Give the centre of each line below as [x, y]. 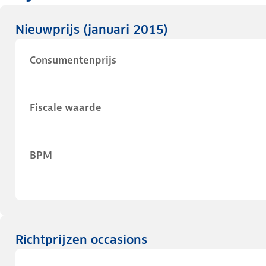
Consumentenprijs [73, 60]
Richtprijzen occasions [81, 240]
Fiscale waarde [66, 107]
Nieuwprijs [49, 30]
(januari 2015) [126, 30]
